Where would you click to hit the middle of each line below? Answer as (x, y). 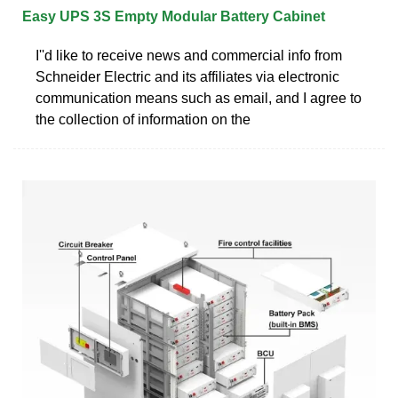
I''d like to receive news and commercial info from (189, 55)
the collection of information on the (143, 119)
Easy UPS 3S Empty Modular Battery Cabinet (174, 16)
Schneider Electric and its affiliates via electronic (187, 76)
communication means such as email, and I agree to (199, 98)
